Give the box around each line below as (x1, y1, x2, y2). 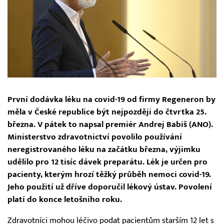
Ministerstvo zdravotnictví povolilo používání (7, 132, 182, 142)
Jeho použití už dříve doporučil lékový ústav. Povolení (7, 182, 212, 192)
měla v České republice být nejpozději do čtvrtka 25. (7, 107, 206, 117)
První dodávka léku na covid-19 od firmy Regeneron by (7, 94, 215, 105)
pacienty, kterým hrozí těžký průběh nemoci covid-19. (7, 169, 211, 180)
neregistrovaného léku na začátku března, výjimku (7, 144, 200, 155)
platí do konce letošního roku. (7, 194, 122, 205)
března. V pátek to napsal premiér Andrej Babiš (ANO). (7, 119, 213, 130)
